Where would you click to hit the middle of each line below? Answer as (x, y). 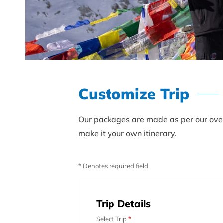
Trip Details (123, 203)
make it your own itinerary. (127, 133)
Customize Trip (134, 93)
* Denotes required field (113, 166)
